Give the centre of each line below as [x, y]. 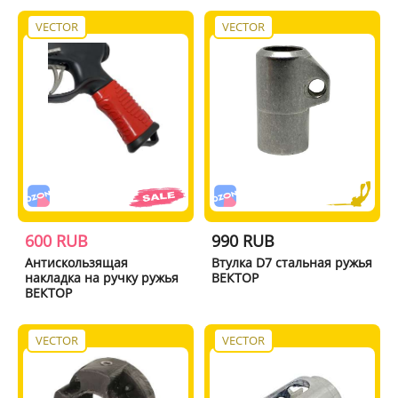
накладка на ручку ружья [101, 277]
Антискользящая [76, 262]
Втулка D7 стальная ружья [292, 262]
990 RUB [243, 240]
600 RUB [56, 240]
